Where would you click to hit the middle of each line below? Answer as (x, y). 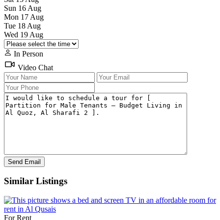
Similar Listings (36, 181)
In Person (27, 54)
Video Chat (34, 67)
